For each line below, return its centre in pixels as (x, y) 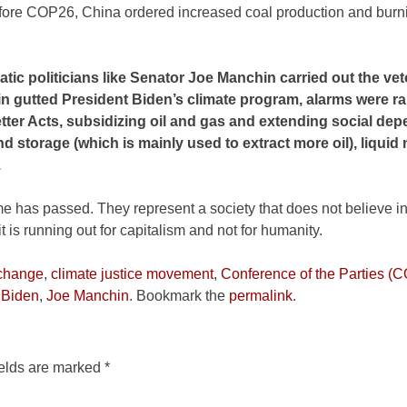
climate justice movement (132, 274)
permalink (261, 296)
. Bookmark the (179, 296)
